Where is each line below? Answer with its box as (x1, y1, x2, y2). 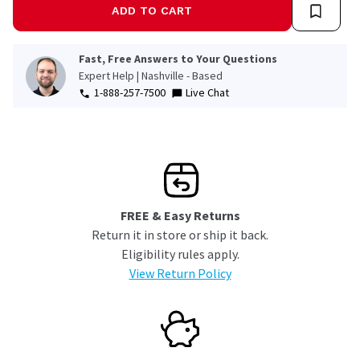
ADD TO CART (112, 4, 193, 18)
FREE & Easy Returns (120, 207, 240, 224)
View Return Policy (129, 265, 231, 282)
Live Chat (186, 85, 229, 100)
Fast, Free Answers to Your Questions (79, 51, 277, 67)
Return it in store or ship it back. (92, 227, 268, 243)
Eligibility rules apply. (121, 246, 239, 263)
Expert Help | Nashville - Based (79, 68, 223, 84)
